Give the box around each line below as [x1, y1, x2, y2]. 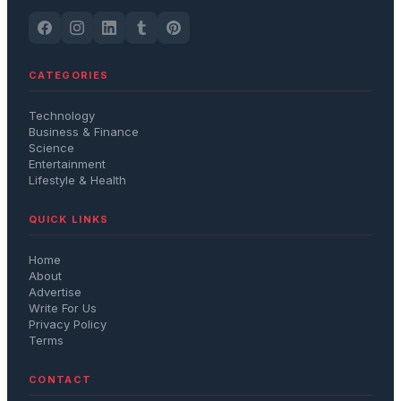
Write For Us [29, 300, 97, 315]
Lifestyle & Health [29, 172, 126, 187]
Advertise [29, 284, 81, 299]
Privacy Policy [29, 316, 107, 331]
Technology [29, 107, 95, 123]
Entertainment [29, 156, 106, 171]
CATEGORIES [29, 68, 109, 81]
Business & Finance [29, 124, 139, 139]
